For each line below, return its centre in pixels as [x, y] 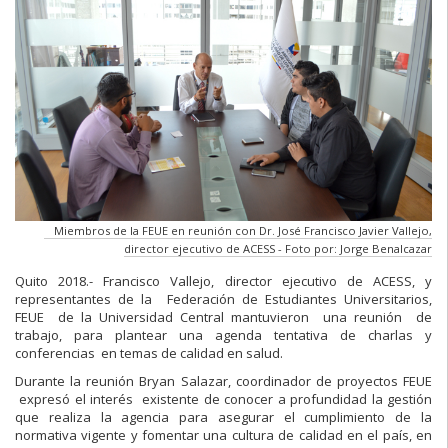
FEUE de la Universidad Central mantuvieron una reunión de [223, 316]
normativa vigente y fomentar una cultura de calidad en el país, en [223, 434]
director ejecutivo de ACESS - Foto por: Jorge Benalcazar [278, 248]
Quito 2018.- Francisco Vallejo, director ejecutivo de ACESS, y [223, 280]
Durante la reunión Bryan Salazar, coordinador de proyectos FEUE [223, 380]
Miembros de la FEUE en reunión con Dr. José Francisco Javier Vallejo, [243, 230]
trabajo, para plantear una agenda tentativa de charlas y [223, 334]
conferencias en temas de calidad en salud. [149, 352]
